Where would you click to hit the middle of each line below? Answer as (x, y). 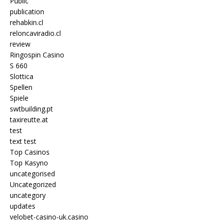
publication (27, 11)
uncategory (28, 195)
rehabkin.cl (27, 22)
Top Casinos (30, 152)
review (20, 44)
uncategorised (32, 173)
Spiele (19, 98)
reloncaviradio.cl (35, 33)
